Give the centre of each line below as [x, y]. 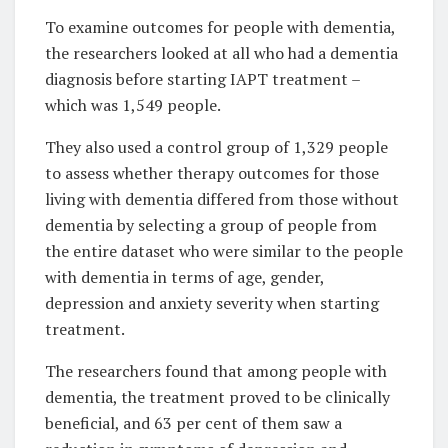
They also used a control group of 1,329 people [216, 146]
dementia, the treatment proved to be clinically [217, 396]
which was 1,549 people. [133, 104]
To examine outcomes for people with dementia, [220, 26]
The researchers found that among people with [216, 370]
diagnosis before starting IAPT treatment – [202, 78]
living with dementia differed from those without [222, 198]
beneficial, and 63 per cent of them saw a [193, 422]
